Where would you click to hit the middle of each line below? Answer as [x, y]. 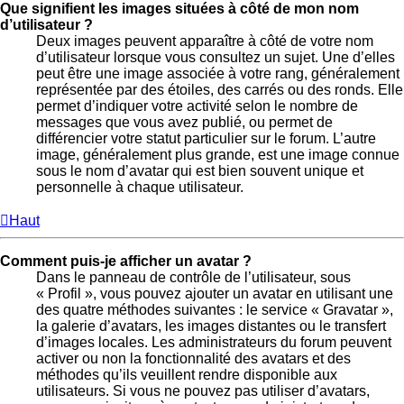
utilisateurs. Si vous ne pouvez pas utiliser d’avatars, [203, 390]
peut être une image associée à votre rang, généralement [218, 73]
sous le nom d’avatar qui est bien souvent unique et [200, 170]
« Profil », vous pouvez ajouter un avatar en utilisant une [215, 293]
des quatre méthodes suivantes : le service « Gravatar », [215, 309]
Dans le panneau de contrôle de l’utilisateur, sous [193, 277]
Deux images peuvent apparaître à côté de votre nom [205, 41]
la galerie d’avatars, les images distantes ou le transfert [211, 326]
